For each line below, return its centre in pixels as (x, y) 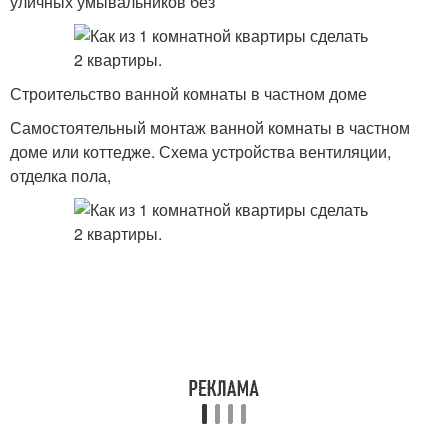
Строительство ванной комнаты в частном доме (188, 93)
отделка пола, (60, 175)
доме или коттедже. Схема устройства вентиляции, (200, 151)
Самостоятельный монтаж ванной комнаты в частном (210, 127)
